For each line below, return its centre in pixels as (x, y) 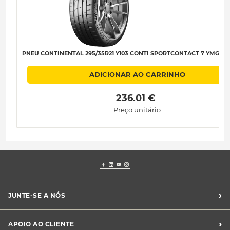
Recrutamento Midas (41, 215)
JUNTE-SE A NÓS (37, 195)
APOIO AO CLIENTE (41, 224)
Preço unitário (137, 110)
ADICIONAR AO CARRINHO (137, 75)
